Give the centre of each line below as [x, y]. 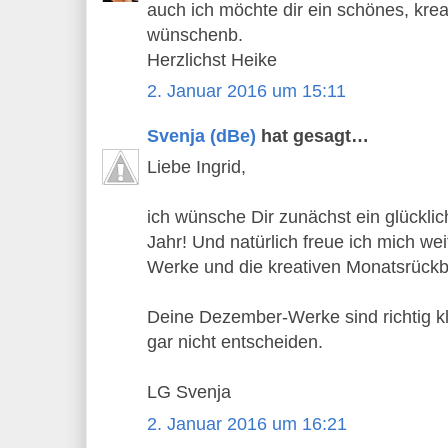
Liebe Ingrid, [196, 167]
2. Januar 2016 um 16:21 [247, 423]
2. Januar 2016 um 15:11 [246, 91]
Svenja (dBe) [201, 135]
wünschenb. [195, 34]
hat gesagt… [312, 135]
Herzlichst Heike [212, 59]
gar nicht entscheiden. [235, 342]
